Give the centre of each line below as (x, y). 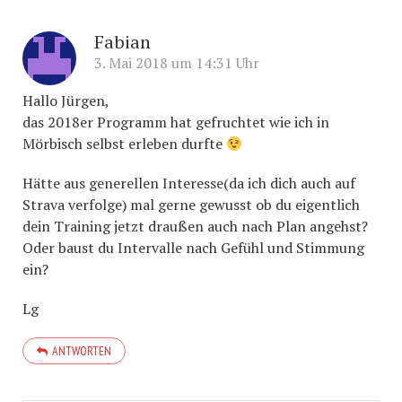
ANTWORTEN (82, 351)
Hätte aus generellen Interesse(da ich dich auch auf (189, 183)
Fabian (122, 42)
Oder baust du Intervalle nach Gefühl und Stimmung (193, 248)
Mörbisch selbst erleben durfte (124, 144)
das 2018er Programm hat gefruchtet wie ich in (176, 122)
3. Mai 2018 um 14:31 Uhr (177, 63)
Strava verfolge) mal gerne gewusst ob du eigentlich (191, 205)
